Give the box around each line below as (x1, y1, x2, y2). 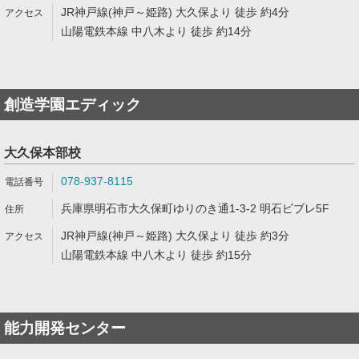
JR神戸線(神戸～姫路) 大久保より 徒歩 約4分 (61, 6, 289, 18)
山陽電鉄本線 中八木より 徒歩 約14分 (61, 25, 252, 38)
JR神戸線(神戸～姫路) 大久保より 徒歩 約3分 (61, 229, 289, 242)
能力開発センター (4, 320, 126, 337)
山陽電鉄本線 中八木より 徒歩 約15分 (61, 248, 252, 261)
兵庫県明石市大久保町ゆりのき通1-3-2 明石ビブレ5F (61, 202, 329, 215)
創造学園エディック (4, 96, 141, 113)
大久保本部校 (4, 146, 81, 159)
